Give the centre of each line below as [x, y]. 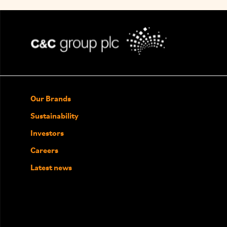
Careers [44, 150]
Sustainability [54, 116]
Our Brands [51, 99]
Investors [47, 133]
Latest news [51, 167]
